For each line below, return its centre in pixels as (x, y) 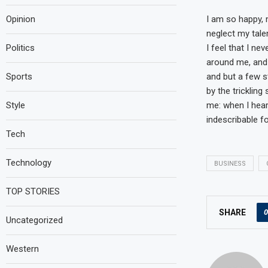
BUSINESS (230, 163)
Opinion (21, 19)
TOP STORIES (33, 191)
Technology (29, 163)
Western (22, 249)
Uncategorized (34, 220)
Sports (19, 77)
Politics (20, 48)
